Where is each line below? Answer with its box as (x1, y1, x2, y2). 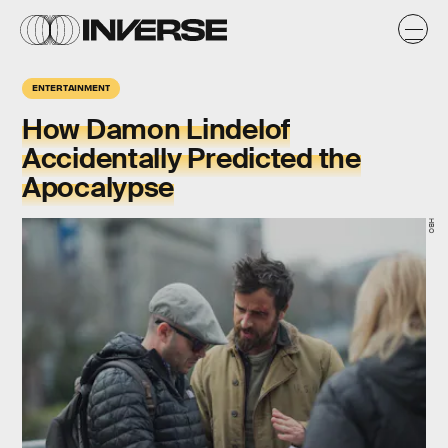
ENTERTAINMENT (32, 81, 110, 93)
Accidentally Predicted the (22, 140, 361, 177)
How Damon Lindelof (22, 111, 290, 148)
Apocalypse (22, 169, 175, 206)
